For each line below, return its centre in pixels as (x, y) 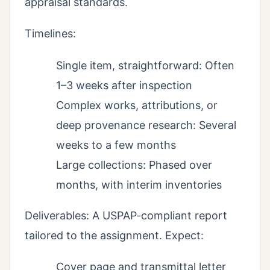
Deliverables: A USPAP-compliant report (126, 215)
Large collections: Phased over (134, 165)
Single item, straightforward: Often (145, 65)
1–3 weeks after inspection (124, 85)
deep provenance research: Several (146, 125)
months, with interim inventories (139, 184)
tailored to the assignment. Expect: (114, 235)
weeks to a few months (116, 145)
